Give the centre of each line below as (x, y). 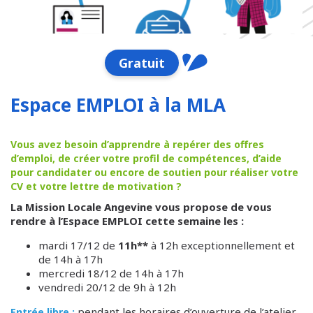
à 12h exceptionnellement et (223, 245)
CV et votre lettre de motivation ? (97, 186)
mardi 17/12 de (78, 245)
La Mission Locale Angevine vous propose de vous (141, 207)
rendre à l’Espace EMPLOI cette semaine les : (127, 221)
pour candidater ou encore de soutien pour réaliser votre (154, 172)
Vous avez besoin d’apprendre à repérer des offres (137, 144)
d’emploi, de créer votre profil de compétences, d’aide (146, 158)
